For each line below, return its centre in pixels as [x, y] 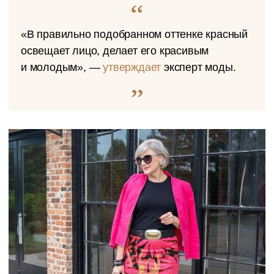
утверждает [132, 67]
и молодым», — [62, 67]
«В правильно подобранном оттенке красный [134, 34]
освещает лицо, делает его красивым [115, 51]
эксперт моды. [198, 67]
